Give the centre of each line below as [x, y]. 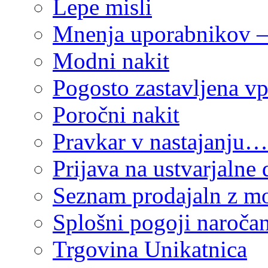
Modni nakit [111, 60]
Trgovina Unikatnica [150, 249]
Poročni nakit [116, 114]
